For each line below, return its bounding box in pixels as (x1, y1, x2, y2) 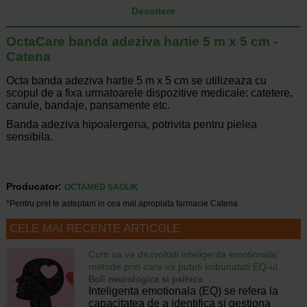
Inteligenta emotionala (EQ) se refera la (88, 285, 278, 297)
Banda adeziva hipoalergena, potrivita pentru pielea (5, 119, 257, 131)
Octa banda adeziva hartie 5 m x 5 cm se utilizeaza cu (5, 75, 267, 87)
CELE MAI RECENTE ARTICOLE (9, 222, 180, 236)
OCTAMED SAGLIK (64, 182, 138, 193)
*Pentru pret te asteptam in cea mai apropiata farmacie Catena (5, 199, 238, 209)
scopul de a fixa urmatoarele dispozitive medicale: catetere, (5, 87, 293, 99)
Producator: (5, 181, 62, 193)
